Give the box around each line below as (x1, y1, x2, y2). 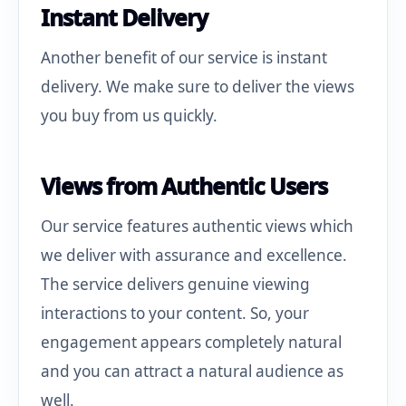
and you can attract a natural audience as (41, 361, 343, 382)
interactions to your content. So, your (41, 303, 309, 324)
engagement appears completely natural (41, 332, 342, 353)
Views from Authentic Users (41, 170, 328, 202)
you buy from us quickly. (41, 105, 217, 127)
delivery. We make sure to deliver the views (41, 76, 354, 98)
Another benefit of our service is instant (41, 47, 327, 69)
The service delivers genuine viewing (41, 274, 310, 295)
